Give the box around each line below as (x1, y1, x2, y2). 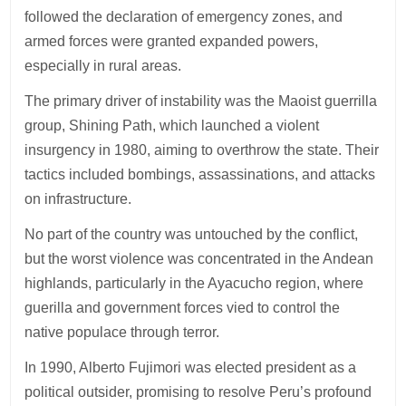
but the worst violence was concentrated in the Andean (24, 250, 374, 266)
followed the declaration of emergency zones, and (24, 8, 343, 24)
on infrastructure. (24, 190, 132, 207)
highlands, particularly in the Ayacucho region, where (24, 275, 364, 291)
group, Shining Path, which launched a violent (24, 117, 320, 133)
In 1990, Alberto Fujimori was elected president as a (24, 359, 357, 375)
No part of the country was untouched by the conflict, (24, 226, 359, 242)
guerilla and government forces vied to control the (24, 299, 341, 315)
